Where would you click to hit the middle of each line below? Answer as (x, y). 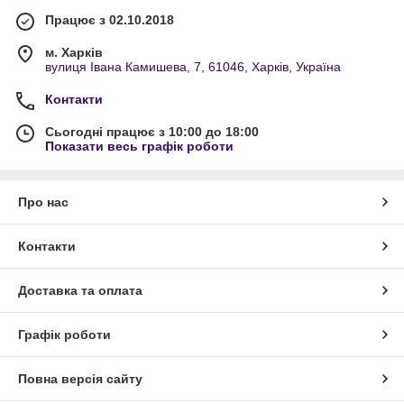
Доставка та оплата (80, 291)
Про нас (43, 202)
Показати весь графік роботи (139, 147)
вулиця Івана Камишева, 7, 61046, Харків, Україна (193, 67)
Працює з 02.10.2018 (110, 20)
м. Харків (74, 53)
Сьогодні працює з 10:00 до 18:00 (152, 132)
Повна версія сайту (80, 379)
